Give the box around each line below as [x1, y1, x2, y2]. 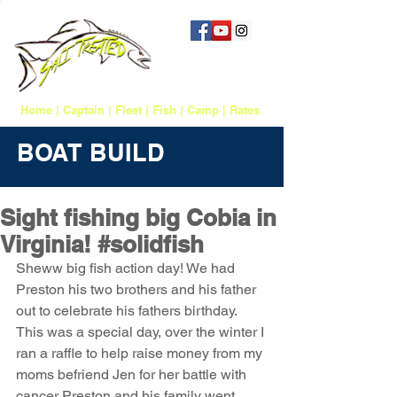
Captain [63, 103, 105, 117]
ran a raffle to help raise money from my [16, 345, 266, 362]
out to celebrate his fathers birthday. [16, 302, 240, 319]
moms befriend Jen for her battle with [16, 366, 250, 383]
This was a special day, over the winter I [16, 323, 268, 340]
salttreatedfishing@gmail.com [119, 77, 271, 90]
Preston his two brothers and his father [16, 281, 260, 298]
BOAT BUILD [17, 138, 165, 167]
